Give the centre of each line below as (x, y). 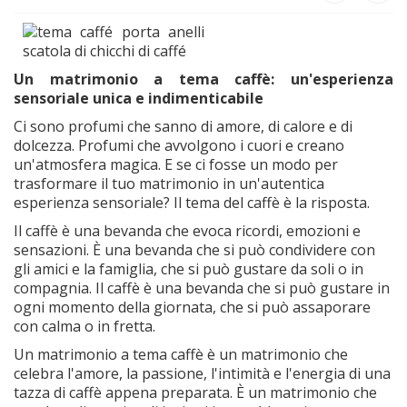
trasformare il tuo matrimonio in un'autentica (169, 183)
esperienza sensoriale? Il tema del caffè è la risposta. (192, 202)
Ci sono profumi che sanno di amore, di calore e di (183, 126)
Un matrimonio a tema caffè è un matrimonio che (181, 354)
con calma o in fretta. (84, 326)
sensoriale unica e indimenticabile (139, 98)
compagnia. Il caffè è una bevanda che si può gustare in (202, 288)
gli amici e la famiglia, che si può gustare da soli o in (189, 268)
